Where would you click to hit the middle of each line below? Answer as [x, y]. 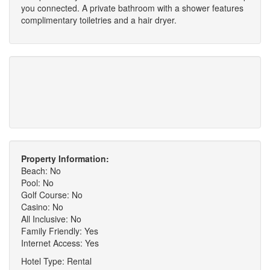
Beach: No [41, 171]
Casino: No [42, 207]
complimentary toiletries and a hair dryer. [99, 20]
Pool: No [37, 183]
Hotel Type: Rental [56, 261]
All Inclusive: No [51, 219]
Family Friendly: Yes [60, 231]
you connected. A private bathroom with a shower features [132, 8]
